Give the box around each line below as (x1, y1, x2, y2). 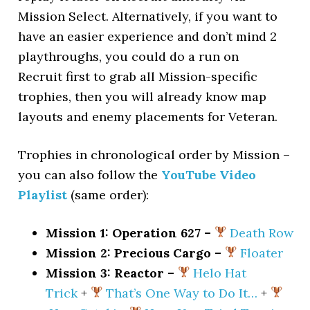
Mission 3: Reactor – (46, 265, 175, 281)
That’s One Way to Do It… (106, 285, 258, 301)
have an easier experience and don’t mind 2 (18, 28, 277, 44)
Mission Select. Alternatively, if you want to (18, 8, 278, 24)
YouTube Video (161, 167, 257, 183)
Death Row (230, 225, 294, 241)
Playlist (18, 187, 68, 203)
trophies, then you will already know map (18, 89, 267, 104)
